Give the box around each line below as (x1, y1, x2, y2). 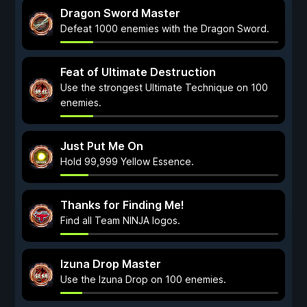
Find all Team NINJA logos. (60, 214, 180, 226)
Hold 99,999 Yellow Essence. (60, 156, 194, 167)
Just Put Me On (60, 139, 143, 153)
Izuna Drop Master (60, 257, 161, 271)
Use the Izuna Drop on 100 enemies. (60, 273, 226, 285)
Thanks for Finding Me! (60, 198, 184, 212)
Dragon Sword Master (60, 6, 180, 20)
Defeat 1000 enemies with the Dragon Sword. (60, 23, 269, 34)
